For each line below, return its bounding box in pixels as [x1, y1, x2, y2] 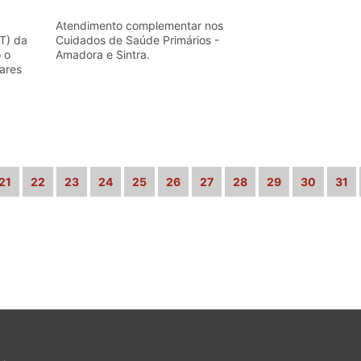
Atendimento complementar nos [55, 19, 223, 32]
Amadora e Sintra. [55, 48, 150, 61]
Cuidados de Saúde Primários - [55, 33, 219, 47]
